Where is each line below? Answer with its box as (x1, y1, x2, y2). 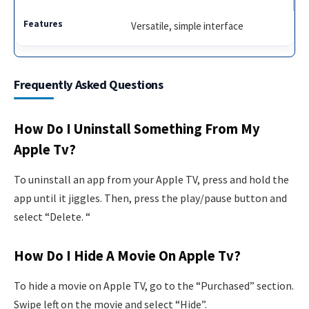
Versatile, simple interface (131, 19, 244, 33)
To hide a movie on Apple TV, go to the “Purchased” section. (14, 279, 294, 293)
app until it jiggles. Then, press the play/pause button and (14, 191, 287, 206)
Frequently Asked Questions (14, 77, 163, 93)
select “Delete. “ (14, 210, 90, 224)
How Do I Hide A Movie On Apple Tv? (14, 246, 241, 265)
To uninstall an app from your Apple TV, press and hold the (14, 172, 289, 187)
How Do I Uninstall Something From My (14, 119, 260, 138)
